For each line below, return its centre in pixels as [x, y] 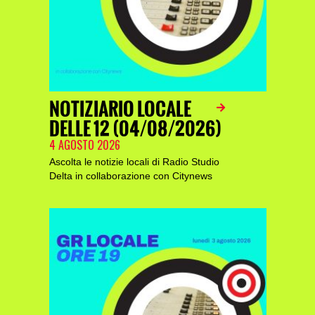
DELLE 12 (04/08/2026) [135, 129]
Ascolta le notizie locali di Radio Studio [134, 162]
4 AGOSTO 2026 [84, 145]
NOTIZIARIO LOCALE [120, 109]
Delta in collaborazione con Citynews [130, 176]
